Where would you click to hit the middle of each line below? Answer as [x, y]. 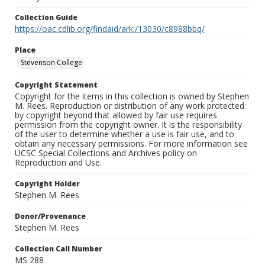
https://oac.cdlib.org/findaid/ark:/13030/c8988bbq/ [110, 29]
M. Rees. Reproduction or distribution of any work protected [130, 106]
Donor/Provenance [50, 216]
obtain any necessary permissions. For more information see [131, 144]
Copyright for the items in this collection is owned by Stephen [132, 96]
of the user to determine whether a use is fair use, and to [125, 134]
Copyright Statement [56, 85]
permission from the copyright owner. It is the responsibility [128, 125]
